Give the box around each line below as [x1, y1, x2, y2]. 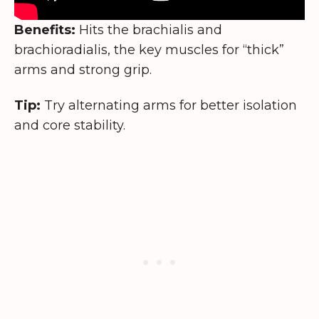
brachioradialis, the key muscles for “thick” [14, 41, 284, 58]
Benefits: [14, 21, 75, 38]
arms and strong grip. [14, 61, 152, 78]
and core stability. [14, 117, 125, 134]
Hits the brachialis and [75, 21, 222, 38]
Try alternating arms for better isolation [41, 98, 297, 114]
